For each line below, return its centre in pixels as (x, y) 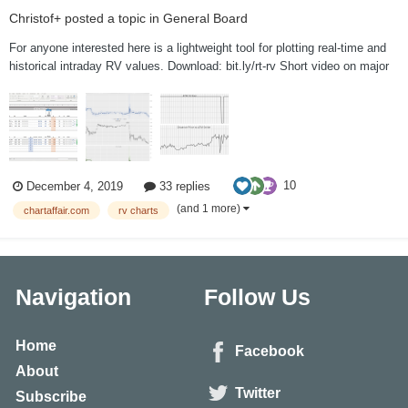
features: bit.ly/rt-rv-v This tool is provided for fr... (138, 85)
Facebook (270, 352)
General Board (205, 19)
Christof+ (35, 19)
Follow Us (257, 297)
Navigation (73, 297)
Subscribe (51, 397)
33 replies (183, 186)
